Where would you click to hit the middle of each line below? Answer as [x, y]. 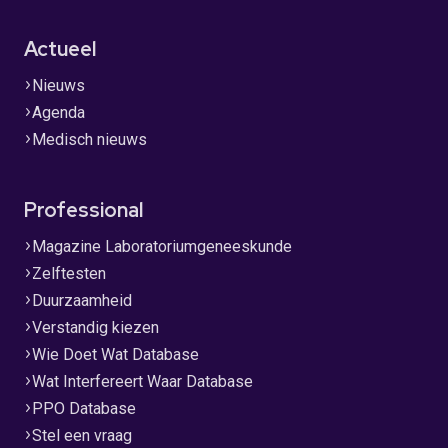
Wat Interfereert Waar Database [142, 381]
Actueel [60, 49]
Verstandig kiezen [95, 327]
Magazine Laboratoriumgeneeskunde [162, 246]
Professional [83, 210]
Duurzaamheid [82, 300]
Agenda [58, 112]
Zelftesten [69, 273]
